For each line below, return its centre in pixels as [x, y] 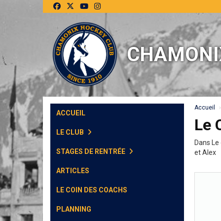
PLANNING [74, 209]
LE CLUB [71, 132]
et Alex [205, 152]
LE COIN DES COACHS [92, 190]
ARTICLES [73, 171]
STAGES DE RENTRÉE [92, 151]
